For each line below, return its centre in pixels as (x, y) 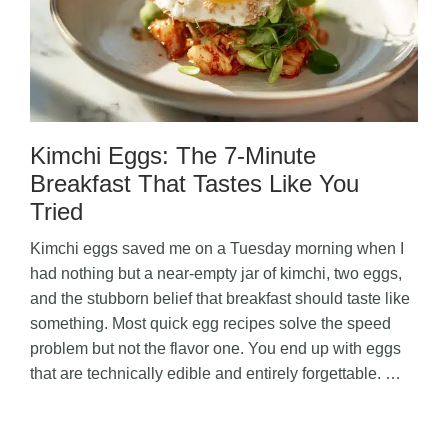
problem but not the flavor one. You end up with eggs (215, 348)
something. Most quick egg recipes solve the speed (210, 323)
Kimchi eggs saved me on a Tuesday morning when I (217, 248)
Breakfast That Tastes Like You (194, 183)
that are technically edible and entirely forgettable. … (215, 373)
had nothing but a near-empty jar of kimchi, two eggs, (216, 273)
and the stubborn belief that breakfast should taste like (220, 298)
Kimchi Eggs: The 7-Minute (173, 155)
